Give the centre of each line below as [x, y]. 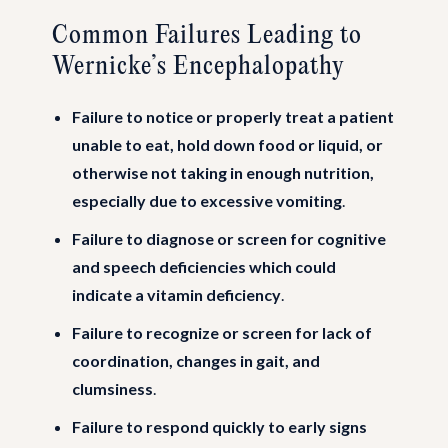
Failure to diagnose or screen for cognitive [229, 238]
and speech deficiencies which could [204, 266]
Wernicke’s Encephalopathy [198, 66]
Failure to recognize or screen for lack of [222, 332]
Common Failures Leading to [207, 35]
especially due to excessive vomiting [207, 200]
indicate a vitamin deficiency [176, 294]
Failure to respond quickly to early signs [219, 426]
